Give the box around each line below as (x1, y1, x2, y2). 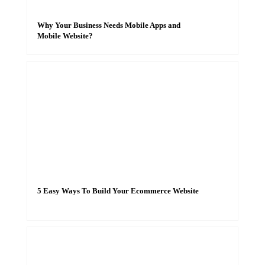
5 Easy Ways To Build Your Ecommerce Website (37, 186, 199, 195)
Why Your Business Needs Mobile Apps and (37, 21, 180, 30)
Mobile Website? (37, 31, 93, 40)
